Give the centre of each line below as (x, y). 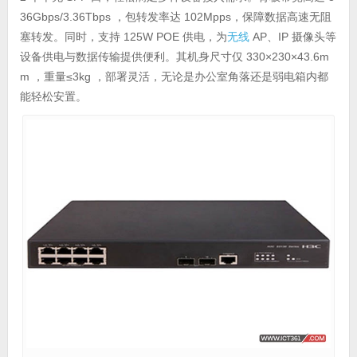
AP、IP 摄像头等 (292, 37)
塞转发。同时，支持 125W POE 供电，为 (123, 37)
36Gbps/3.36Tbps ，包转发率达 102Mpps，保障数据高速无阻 (175, 17)
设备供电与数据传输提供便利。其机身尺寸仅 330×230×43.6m (174, 57)
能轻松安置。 (53, 96)
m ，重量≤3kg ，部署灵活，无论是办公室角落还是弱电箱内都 (174, 76)
